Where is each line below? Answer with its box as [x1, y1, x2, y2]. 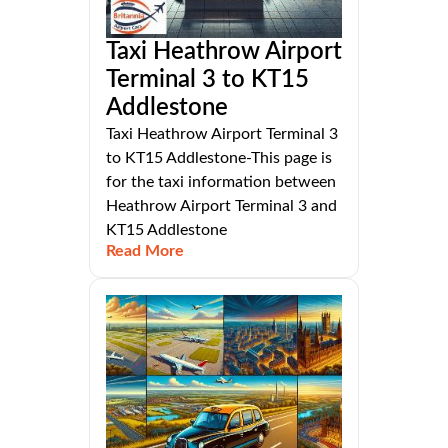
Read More [106, 242, 184, 259]
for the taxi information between [106, 173, 336, 190]
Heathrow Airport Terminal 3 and [106, 197, 337, 214]
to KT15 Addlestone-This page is [106, 149, 332, 166]
